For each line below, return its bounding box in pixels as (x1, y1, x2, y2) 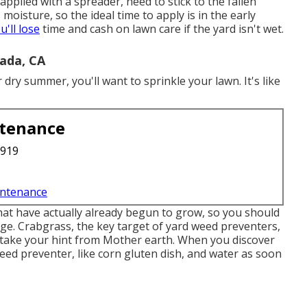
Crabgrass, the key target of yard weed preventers (18, 219, 278, 234)
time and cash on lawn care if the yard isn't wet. (40, 21, 284, 37)
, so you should (202, 205, 280, 221)
